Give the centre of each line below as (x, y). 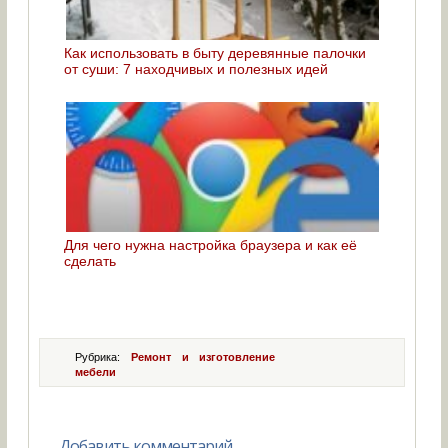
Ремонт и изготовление (203, 356)
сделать (90, 260)
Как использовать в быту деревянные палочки (215, 52)
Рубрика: (103, 356)
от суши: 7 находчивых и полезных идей (196, 68)
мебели (96, 371)
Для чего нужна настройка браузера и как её (211, 244)
